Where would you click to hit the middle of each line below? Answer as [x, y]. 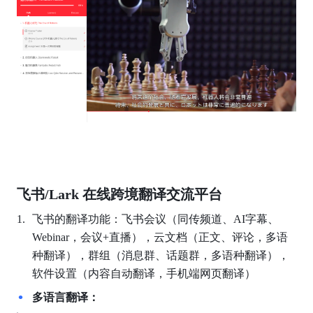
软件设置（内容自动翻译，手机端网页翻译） [144, 273]
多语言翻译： [65, 297]
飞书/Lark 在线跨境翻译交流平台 [119, 194]
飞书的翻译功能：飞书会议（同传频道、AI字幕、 [155, 219]
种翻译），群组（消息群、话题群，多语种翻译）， [160, 255]
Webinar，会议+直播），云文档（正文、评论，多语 [160, 237]
